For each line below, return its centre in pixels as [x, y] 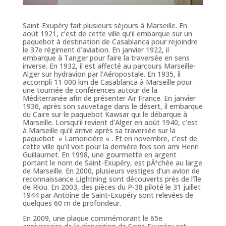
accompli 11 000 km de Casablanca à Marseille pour [107, 82]
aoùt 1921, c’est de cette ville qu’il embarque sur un [107, 33]
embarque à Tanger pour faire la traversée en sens [106, 58]
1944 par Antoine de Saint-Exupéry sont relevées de [108, 195]
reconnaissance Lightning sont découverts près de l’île [112, 179]
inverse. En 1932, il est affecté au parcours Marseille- [109, 66]
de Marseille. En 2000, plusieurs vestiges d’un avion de [111, 171]
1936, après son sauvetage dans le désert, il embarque [112, 106]
